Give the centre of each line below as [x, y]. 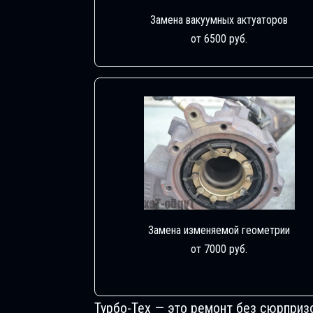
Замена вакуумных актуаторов [219, 20]
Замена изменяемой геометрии [219, 230]
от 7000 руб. [219, 249]
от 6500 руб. [219, 38]
